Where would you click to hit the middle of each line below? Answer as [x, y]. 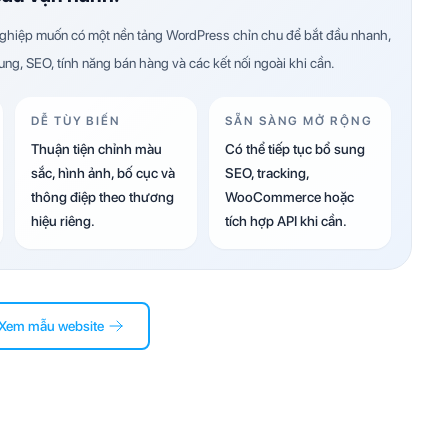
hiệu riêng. [63, 221]
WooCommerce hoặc [289, 197]
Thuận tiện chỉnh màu [96, 149]
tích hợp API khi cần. [286, 221]
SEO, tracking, [267, 173]
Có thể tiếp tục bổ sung [295, 149]
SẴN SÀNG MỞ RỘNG [299, 121]
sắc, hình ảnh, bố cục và [103, 173]
